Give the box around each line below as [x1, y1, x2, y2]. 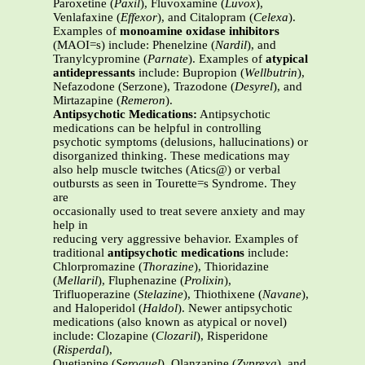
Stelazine [138, 288, 183, 301]
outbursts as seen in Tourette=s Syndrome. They [53, 177, 297, 191]
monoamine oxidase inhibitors [120, 24, 279, 38]
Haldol [143, 301, 178, 315]
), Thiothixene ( [183, 288, 262, 301]
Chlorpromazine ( [53, 260, 143, 274]
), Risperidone [196, 329, 268, 343]
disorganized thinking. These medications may [53, 149, 290, 163]
